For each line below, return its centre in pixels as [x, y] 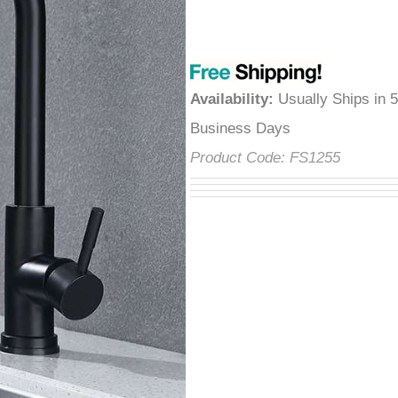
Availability [234, 99]
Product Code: [242, 158]
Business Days [245, 128]
